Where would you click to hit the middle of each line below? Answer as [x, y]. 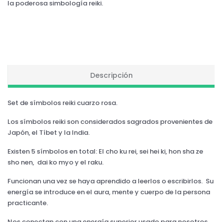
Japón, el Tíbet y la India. [49, 132]
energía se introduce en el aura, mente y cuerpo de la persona [109, 192]
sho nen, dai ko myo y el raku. [55, 162]
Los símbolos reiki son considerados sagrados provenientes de [110, 121]
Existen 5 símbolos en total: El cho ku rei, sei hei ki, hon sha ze [105, 151]
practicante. [28, 203]
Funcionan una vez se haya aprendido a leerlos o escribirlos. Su [111, 181]
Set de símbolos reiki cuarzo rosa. [62, 103]
